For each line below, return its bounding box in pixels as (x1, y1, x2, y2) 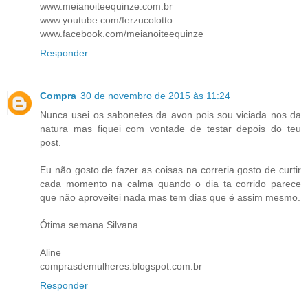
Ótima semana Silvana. (40, 219, 141, 231)
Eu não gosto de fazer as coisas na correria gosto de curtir (40, 164, 301, 176)
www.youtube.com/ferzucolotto (40, 14, 173, 26)
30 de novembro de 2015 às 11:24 (80, 90, 230, 102)
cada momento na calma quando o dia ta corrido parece (40, 178, 301, 190)
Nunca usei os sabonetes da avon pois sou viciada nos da (40, 109, 301, 121)
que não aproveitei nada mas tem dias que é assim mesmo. (40, 192, 300, 203)
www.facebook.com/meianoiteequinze (40, 28, 203, 40)
